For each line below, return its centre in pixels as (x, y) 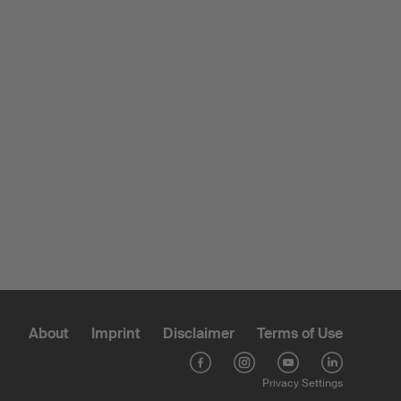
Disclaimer (199, 334)
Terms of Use (300, 334)
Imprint (116, 334)
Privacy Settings (303, 384)
